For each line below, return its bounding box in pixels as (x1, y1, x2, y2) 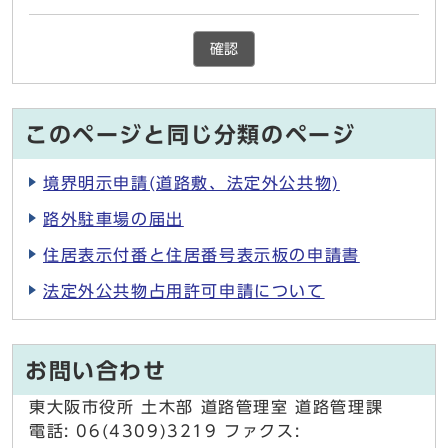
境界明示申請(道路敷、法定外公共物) (43, 175, 340, 192)
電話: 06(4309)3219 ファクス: (29, 423, 301, 440)
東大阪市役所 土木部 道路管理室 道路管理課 (29, 399, 384, 416)
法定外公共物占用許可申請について (43, 283, 325, 300)
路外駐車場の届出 (43, 211, 184, 228)
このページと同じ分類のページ (25, 124, 356, 147)
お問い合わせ (25, 360, 167, 383)
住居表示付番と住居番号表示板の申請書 (43, 247, 360, 264)
